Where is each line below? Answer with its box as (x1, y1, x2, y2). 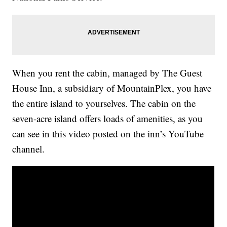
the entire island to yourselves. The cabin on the (12, 97, 196, 110)
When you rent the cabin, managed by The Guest (12, 66, 203, 80)
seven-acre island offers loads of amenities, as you (12, 112, 203, 125)
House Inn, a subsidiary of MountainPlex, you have (12, 82, 212, 95)
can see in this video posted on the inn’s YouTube (12, 127, 204, 140)
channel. (12, 142, 45, 156)
